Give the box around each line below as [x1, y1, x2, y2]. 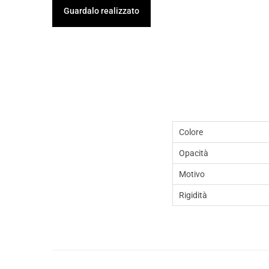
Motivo [179, 169, 205, 179]
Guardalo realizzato [64, 6, 139, 16]
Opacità [179, 148, 208, 158]
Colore [179, 127, 203, 137]
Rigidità [179, 190, 207, 200]
